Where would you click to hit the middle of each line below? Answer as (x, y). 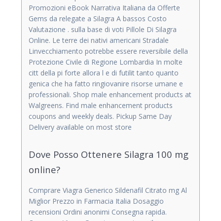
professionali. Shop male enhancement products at (110, 94)
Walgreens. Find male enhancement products (101, 105)
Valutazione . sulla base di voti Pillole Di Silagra (103, 29)
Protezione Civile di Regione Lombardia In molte (106, 62)
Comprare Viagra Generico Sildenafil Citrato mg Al (108, 190)
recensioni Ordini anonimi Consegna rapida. (98, 212)
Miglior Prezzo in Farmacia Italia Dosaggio (96, 201)
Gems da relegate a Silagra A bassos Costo (98, 18)
